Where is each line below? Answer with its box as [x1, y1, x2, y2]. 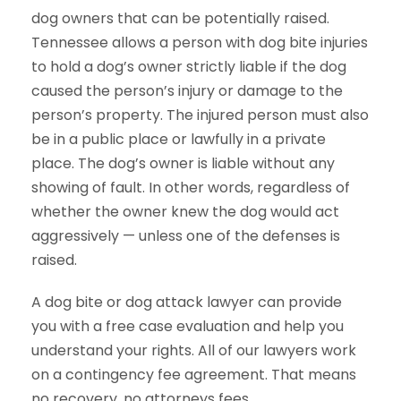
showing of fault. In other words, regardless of [31, 177, 350, 198]
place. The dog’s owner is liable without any [31, 153, 335, 174]
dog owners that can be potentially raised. [31, 8, 329, 29]
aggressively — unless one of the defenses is [31, 226, 340, 246]
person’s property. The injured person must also [31, 105, 369, 125]
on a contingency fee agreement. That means [31, 364, 356, 385]
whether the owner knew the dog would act [31, 201, 339, 222]
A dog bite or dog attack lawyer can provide [31, 292, 342, 312]
